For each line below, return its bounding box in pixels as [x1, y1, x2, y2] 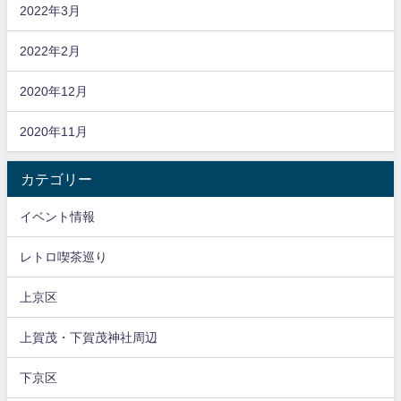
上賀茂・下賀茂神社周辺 [20, 330, 158, 344]
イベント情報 [20, 209, 96, 223]
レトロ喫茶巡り [20, 250, 108, 263]
